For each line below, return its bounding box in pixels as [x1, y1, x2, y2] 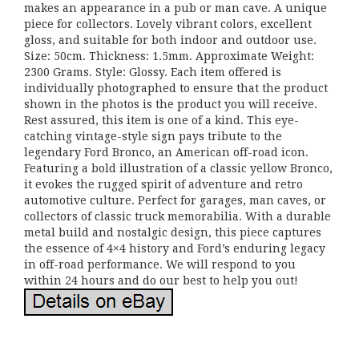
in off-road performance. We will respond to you [24, 258, 296, 271]
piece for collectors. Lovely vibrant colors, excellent [24, 18, 312, 30]
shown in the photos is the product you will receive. [24, 98, 317, 111]
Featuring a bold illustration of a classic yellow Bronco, [24, 162, 333, 175]
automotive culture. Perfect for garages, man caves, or [24, 194, 326, 207]
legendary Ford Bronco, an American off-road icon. [24, 146, 309, 159]
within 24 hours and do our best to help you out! [24, 274, 298, 287]
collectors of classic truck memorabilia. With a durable [24, 210, 331, 223]
